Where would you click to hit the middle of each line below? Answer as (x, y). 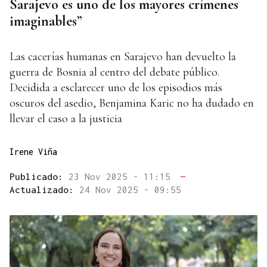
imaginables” (46, 21)
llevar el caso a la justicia (66, 119)
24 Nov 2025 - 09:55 (130, 190)
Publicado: (39, 177)
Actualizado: (44, 190)
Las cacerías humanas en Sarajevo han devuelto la (123, 57)
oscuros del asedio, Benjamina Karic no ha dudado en (132, 103)
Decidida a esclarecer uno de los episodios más (116, 88)
